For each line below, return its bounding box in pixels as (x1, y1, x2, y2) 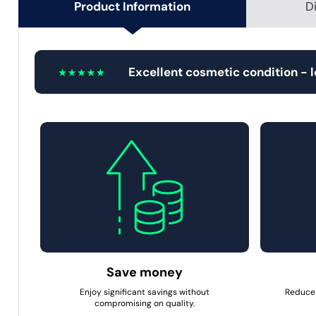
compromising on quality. (95, 297, 195, 309)
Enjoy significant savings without (80, 286, 210, 298)
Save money (107, 263, 183, 281)
